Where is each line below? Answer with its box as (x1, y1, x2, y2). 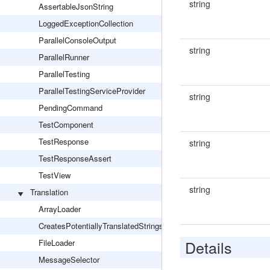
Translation (30, 186, 68, 198)
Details (184, 236, 232, 258)
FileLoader (39, 237, 75, 248)
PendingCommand (39, 102, 102, 113)
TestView (39, 169, 71, 181)
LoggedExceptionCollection (39, 17, 133, 29)
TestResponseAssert (39, 152, 111, 164)
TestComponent (39, 119, 93, 130)
